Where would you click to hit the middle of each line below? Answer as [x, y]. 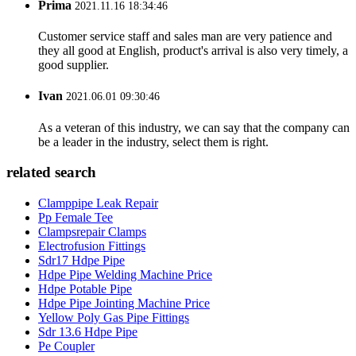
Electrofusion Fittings [92, 246]
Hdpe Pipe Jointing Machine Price [124, 304]
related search [51, 172]
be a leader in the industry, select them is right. [153, 141]
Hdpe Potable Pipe [85, 289]
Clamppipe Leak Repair [98, 203]
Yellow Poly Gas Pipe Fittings [114, 318]
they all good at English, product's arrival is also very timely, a [193, 51]
